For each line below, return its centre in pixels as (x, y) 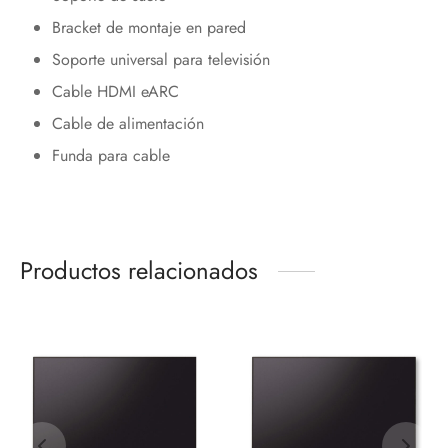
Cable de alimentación (127, 124)
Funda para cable (110, 156)
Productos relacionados (139, 271)
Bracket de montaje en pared (148, 28)
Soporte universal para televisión (160, 60)
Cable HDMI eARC (115, 92)
